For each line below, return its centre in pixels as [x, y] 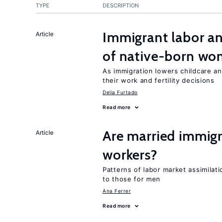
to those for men [132, 179]
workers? [130, 155]
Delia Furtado [120, 92]
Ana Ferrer [117, 191]
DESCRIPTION [121, 5]
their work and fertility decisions [159, 80]
